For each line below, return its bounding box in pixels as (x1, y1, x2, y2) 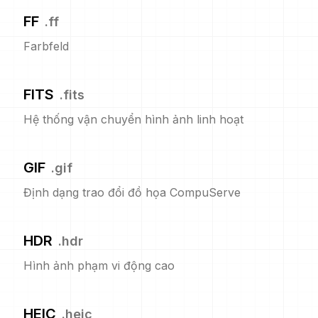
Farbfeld (23, 39, 69, 53)
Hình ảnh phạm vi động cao (23, 258, 175, 273)
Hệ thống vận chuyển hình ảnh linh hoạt (23, 112, 243, 126)
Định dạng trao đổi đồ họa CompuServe (23, 185, 241, 199)
